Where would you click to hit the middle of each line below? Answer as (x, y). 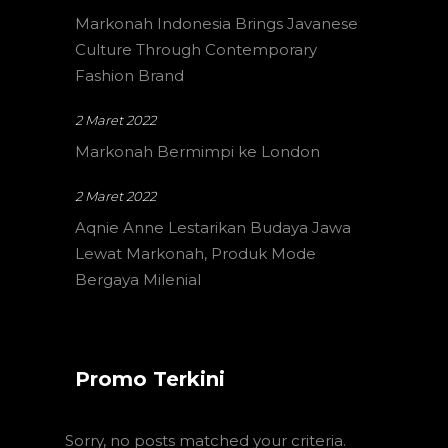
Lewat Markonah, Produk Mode (195, 254)
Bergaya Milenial (138, 280)
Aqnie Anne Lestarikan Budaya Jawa (213, 228)
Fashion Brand (129, 76)
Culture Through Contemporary (196, 50)
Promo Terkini (150, 379)
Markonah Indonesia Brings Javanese (216, 24)
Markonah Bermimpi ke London (197, 152)
